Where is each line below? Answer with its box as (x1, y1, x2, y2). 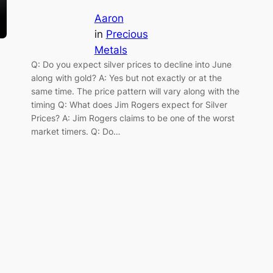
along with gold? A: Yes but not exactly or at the (30, 73, 222, 83)
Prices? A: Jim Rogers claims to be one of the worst (30, 113, 235, 124)
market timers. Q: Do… (30, 126, 121, 137)
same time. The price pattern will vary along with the (30, 86, 239, 97)
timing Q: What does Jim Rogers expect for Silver (30, 99, 227, 110)
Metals (94, 44, 127, 57)
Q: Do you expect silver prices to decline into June (30, 59, 232, 70)
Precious (105, 28, 148, 41)
